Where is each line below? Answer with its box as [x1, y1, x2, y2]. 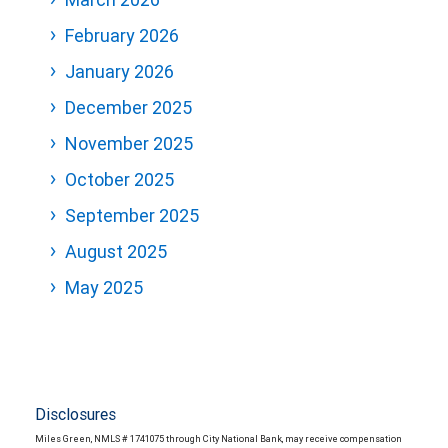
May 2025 [65, 276, 143, 300]
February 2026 [65, 24, 179, 48]
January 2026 [65, 60, 174, 84]
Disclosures [35, 404, 116, 425]
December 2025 [65, 96, 192, 120]
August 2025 [65, 240, 167, 264]
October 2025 [65, 168, 174, 192]
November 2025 [65, 132, 193, 156]
